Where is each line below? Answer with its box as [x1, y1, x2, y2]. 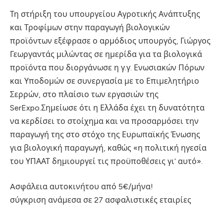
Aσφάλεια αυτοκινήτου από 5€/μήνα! [10, 182, 153, 192]
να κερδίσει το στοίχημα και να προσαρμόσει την [10, 116, 199, 126]
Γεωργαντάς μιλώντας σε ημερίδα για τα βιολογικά [10, 49, 202, 59]
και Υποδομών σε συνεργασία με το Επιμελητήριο [10, 76, 199, 86]
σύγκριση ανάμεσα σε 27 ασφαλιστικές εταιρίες [10, 195, 191, 205]
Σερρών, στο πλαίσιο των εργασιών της [10, 89, 159, 99]
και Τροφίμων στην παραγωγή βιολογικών [10, 22, 170, 32]
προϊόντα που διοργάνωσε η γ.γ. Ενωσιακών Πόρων [10, 62, 205, 72]
